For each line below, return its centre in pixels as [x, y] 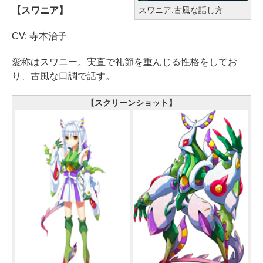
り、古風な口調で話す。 [63, 76]
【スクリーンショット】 [131, 103]
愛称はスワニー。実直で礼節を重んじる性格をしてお [124, 62]
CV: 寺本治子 [39, 36]
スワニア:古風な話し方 [181, 10]
